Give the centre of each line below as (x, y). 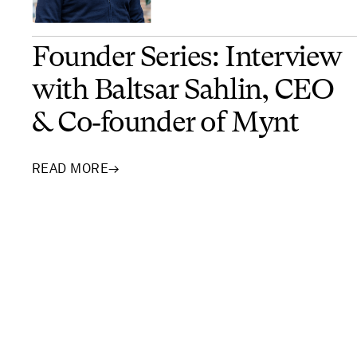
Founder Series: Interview (187, 59)
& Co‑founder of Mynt (165, 124)
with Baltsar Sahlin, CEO (183, 91)
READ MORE (71, 168)
